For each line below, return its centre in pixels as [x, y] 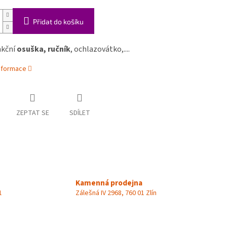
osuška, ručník [43, 49]
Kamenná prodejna [109, 183]
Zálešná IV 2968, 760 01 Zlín [116, 193]
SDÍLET [80, 113]
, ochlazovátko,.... [101, 49]
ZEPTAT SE [32, 113]
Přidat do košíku [58, 22]
